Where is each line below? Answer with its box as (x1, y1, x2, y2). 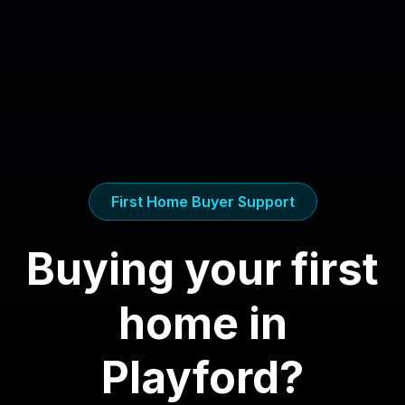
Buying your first (26, 241, 379, 296)
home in (118, 296, 287, 350)
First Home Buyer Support (110, 192, 295, 211)
